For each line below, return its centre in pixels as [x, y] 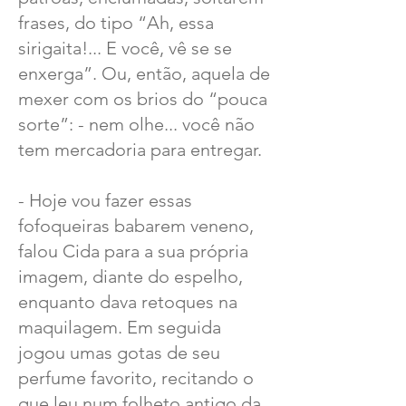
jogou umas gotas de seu [119, 353]
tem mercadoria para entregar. [140, 150]
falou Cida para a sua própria [133, 251]
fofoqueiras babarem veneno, [136, 226]
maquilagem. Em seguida [120, 327]
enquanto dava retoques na [128, 302]
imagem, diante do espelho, [130, 276]
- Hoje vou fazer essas [105, 200]
